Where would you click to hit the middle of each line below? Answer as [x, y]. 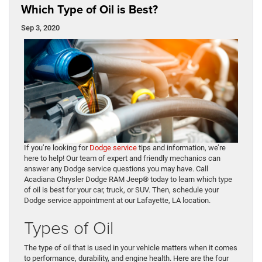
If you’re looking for [57, 147]
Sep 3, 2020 [40, 27]
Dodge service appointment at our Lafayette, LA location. [117, 200]
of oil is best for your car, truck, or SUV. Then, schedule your [121, 189]
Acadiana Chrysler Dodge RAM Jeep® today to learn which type [128, 179]
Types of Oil [69, 227]
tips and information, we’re [181, 147]
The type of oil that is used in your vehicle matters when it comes [131, 247]
